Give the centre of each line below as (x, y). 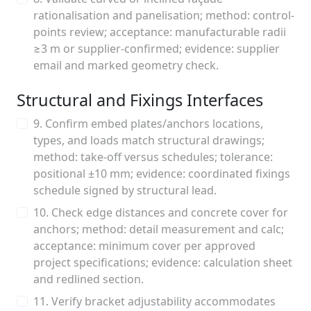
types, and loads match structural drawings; (149, 140)
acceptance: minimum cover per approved (144, 246)
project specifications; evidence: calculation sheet (163, 262)
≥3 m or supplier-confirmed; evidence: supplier (157, 49)
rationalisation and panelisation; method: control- (164, 15)
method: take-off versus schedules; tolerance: (153, 157)
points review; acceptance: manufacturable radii (160, 32)
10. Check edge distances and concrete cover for (161, 212)
